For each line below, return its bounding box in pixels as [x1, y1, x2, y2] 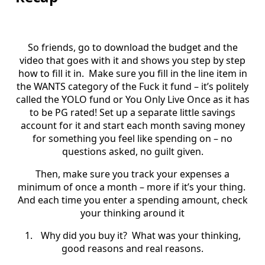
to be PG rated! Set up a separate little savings [30, 105, 235, 119]
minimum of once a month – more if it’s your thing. [17, 180, 245, 193]
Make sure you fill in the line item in [88, 66, 247, 80]
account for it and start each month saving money [20, 118, 245, 132]
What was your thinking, [131, 228, 241, 242]
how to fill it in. [18, 66, 84, 80]
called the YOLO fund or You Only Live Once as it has [15, 92, 250, 106]
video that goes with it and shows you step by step [20, 53, 245, 67]
